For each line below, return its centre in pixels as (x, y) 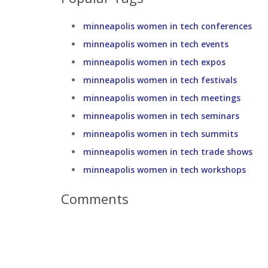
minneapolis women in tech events (156, 44)
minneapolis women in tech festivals (160, 80)
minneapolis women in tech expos (154, 62)
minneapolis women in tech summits (161, 134)
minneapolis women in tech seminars (161, 116)
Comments (95, 199)
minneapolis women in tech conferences (167, 26)
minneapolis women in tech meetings (162, 98)
